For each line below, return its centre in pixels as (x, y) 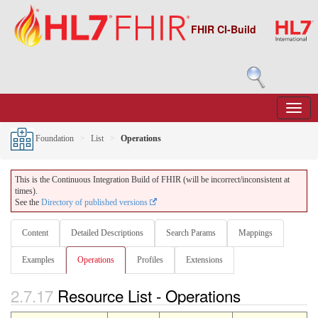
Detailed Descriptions (107, 233)
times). (26, 191)
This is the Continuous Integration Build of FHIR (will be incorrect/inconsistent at (152, 180)
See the (28, 202)
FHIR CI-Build (224, 29)
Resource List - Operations (151, 295)
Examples (38, 260)
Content (35, 233)
